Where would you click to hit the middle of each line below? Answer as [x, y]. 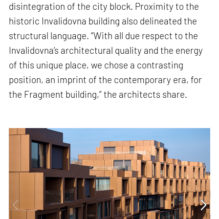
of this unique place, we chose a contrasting [96, 65]
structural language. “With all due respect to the [104, 36]
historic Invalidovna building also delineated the [103, 21]
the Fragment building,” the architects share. [99, 94]
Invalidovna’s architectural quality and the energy [106, 50]
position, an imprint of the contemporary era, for [106, 80]
